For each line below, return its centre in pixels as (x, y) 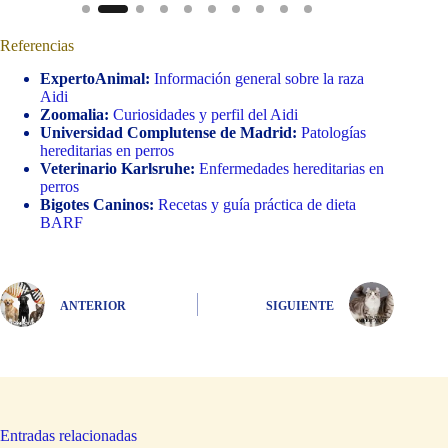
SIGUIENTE (300, 305)
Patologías (333, 133)
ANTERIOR (93, 305)
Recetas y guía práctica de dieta (257, 205)
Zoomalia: (76, 115)
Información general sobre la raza (259, 79)
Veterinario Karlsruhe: (119, 169)
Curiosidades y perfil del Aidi (205, 115)
